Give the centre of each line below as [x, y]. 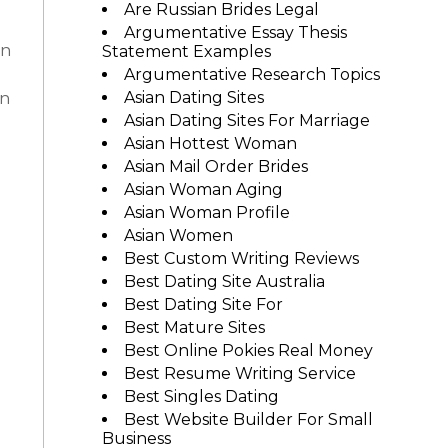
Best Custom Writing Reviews [241, 258]
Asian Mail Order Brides [215, 166]
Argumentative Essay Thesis [235, 32]
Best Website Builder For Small [248, 419]
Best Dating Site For [203, 304]
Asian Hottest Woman [210, 143]
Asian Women [178, 235]
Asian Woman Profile [206, 212]
